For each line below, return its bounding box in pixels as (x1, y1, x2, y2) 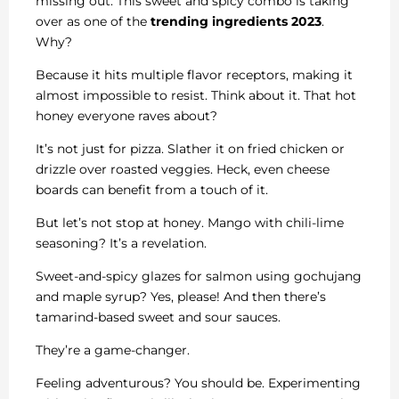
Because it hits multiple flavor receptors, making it (36, 66, 353, 83)
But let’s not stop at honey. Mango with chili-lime (36, 214, 344, 231)
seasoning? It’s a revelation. (36, 234, 207, 251)
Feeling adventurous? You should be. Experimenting (36, 374, 361, 391)
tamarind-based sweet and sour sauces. (36, 308, 281, 325)
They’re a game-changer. (36, 341, 190, 358)
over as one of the (36, 12, 151, 29)
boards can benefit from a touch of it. (36, 181, 268, 198)
